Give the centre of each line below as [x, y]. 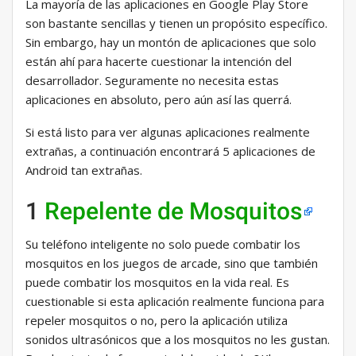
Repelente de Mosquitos [173, 211]
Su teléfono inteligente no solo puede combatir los [163, 244]
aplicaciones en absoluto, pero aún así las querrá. [159, 100]
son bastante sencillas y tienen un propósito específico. [176, 23]
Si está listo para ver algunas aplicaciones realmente [168, 132]
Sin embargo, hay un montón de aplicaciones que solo [171, 43]
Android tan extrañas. [84, 170]
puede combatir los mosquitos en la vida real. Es [157, 282]
